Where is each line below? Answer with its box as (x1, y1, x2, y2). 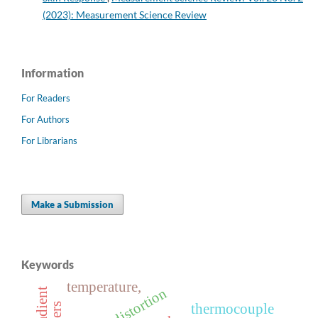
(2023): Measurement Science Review (42, 9, 207, 21)
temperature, (66, 279, 141, 295)
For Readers (21, 92, 70, 104)
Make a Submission (31, 199, 114, 211)
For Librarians (21, 135, 77, 147)
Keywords (21, 258, 74, 272)
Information (21, 66, 84, 80)
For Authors (21, 114, 70, 126)
